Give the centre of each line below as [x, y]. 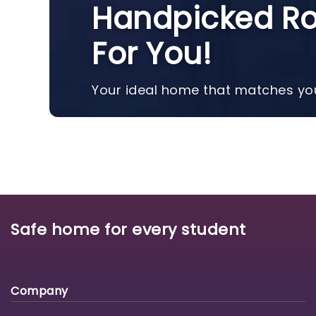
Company [39, 291]
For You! [152, 54]
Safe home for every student [128, 230]
